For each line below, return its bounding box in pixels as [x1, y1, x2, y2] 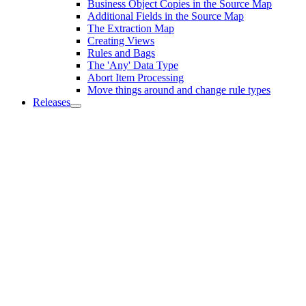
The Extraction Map [87, 23, 174, 34]
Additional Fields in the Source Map [87, 10, 244, 22]
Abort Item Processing [87, 72, 184, 83]
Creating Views [87, 35, 154, 46]
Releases [33, 96, 70, 108]
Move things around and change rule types [87, 84, 270, 96]
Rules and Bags [87, 47, 155, 59]
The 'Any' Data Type [87, 59, 178, 71]
